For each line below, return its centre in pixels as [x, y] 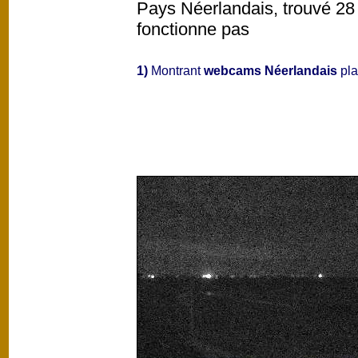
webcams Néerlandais [270, 70]
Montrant [176, 70]
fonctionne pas [193, 29]
